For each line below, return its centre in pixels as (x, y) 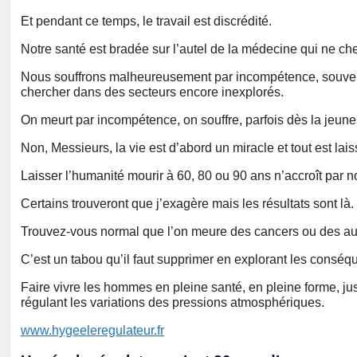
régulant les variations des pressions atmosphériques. (173, 303)
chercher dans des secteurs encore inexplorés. (152, 92)
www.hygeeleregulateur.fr (92, 331)
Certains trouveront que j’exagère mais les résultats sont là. (187, 204)
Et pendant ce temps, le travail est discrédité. (146, 22)
